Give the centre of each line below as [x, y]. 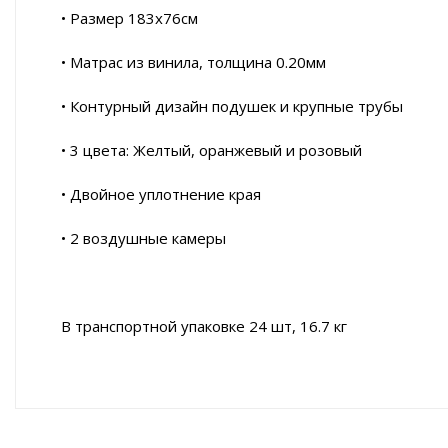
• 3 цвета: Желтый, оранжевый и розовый [211, 150]
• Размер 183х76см [129, 18]
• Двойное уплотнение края [161, 194]
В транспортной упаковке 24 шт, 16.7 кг [204, 326]
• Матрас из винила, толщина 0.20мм [193, 62]
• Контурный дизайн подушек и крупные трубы [232, 106]
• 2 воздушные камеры [143, 238]
